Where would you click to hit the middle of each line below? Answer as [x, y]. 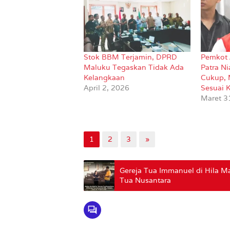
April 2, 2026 [107, 88]
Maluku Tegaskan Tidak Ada [134, 68]
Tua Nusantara [145, 180]
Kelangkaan [104, 78]
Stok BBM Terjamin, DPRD [130, 57]
